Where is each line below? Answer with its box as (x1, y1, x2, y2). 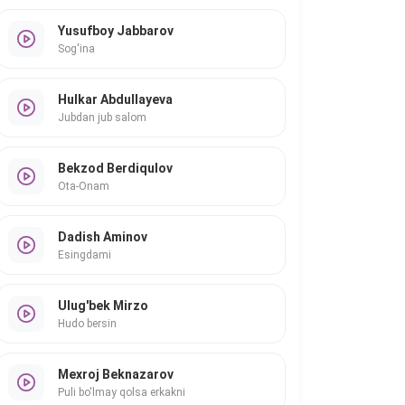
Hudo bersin (58, 316, 117, 330)
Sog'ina (58, 42, 95, 55)
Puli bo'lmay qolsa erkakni (58, 385, 185, 399)
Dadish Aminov (58, 229, 147, 244)
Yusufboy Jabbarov (58, 23, 174, 38)
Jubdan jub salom (58, 110, 146, 124)
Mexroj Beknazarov (58, 366, 174, 381)
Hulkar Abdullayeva (58, 91, 173, 107)
